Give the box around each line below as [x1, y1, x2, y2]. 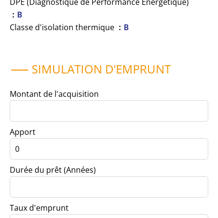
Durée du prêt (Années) [10, 164, 96, 175]
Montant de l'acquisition [10, 89, 99, 99]
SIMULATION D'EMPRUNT [32, 61, 171, 77]
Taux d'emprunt [10, 202, 69, 213]
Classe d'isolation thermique [10, 22, 116, 33]
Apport [10, 127, 36, 137]
